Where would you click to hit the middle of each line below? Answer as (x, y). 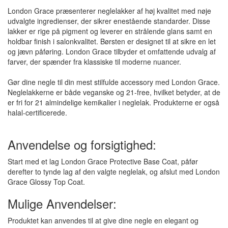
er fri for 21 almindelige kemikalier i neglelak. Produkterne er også (113, 102)
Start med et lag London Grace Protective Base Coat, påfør (103, 161)
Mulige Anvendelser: (62, 203)
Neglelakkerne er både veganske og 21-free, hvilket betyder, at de (114, 92)
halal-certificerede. (38, 112)
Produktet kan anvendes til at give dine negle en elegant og (103, 220)
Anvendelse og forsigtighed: (82, 144)
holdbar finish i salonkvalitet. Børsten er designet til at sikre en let (112, 41)
